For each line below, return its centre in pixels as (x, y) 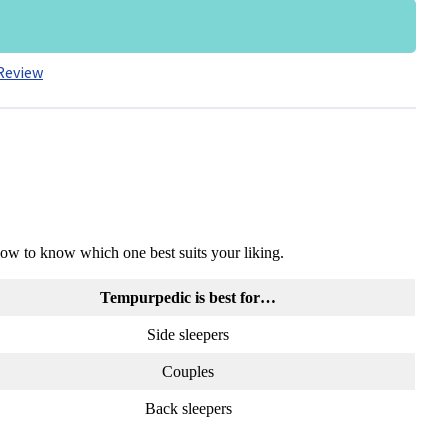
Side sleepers (188, 335)
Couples (188, 372)
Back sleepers (188, 409)
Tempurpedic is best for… (188, 298)
